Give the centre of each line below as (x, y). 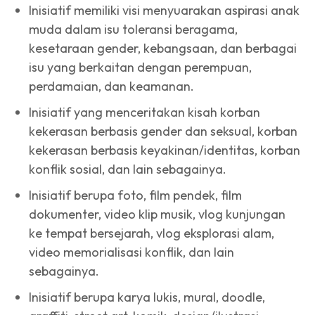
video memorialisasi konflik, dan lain (131, 252)
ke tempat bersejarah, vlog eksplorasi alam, (152, 233)
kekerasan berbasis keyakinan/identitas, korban (165, 150)
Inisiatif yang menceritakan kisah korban (144, 112)
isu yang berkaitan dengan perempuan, (140, 67)
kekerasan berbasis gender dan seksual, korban (163, 131)
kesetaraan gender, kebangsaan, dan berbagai (163, 48)
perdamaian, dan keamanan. (111, 86)
